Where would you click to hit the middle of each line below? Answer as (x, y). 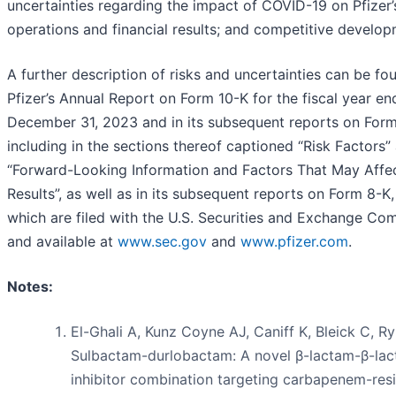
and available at (62, 241)
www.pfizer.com (294, 241)
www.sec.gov (162, 241)
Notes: (30, 286)
